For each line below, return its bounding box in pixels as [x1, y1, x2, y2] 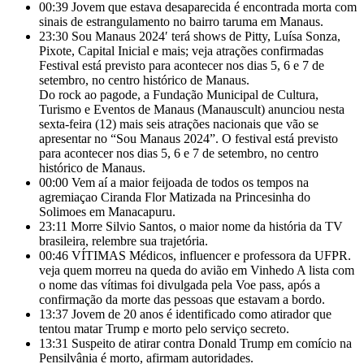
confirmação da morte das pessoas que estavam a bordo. [39, 292, 325, 306]
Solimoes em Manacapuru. [39, 205, 175, 219]
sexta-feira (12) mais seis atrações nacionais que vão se [39, 117, 318, 131]
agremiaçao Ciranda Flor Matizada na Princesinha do [39, 190, 310, 204]
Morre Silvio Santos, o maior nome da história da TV [71, 219, 343, 233]
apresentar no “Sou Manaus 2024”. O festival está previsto [39, 132, 338, 145]
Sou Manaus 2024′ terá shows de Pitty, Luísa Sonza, [71, 29, 340, 43]
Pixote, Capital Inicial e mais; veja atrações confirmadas [39, 44, 323, 58]
